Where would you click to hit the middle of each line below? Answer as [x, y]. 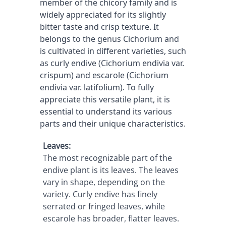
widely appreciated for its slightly [103, 15]
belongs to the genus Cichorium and [109, 39]
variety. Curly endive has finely [100, 194]
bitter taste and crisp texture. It [99, 27]
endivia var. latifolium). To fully [97, 87]
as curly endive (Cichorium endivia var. [112, 63]
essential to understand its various [106, 111]
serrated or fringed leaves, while [104, 206]
